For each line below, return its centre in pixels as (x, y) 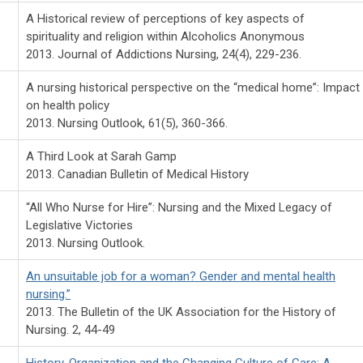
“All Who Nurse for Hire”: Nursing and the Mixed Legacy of (179, 207)
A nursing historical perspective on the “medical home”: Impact (193, 87)
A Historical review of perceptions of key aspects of (165, 18)
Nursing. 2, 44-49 (70, 329)
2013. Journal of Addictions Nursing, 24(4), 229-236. (164, 54)
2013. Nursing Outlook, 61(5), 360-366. (127, 123)
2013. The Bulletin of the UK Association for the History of (181, 312)
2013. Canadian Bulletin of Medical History (137, 174)
